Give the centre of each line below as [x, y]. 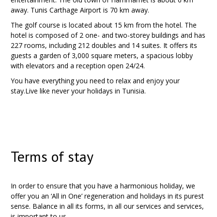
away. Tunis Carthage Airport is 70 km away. [80, 10]
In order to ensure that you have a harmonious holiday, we [103, 186]
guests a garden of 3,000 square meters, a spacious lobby [102, 55]
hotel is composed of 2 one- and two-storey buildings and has [108, 35]
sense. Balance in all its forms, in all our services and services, [108, 206]
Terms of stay [52, 156]
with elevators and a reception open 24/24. [78, 66]
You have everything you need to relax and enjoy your [95, 81]
